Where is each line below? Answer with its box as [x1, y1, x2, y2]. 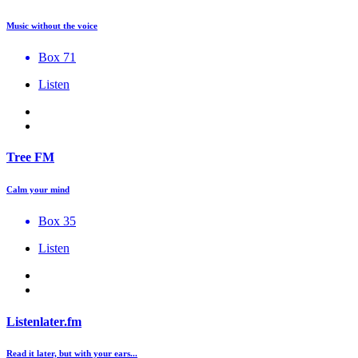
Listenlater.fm [6, 314, 82, 328]
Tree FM [6, 150, 54, 165]
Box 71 [38, 50, 76, 65]
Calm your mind [6, 185, 70, 195]
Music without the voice [6, 21, 97, 31]
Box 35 [38, 214, 76, 229]
